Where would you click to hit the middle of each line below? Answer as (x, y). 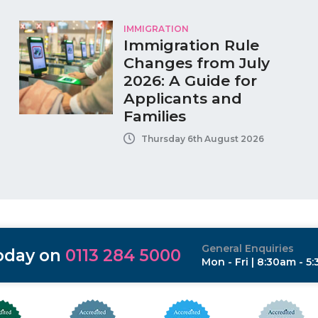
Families (154, 116)
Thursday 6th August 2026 (202, 138)
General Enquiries (247, 248)
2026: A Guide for (190, 81)
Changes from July (196, 63)
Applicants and (182, 99)
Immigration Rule (191, 45)
